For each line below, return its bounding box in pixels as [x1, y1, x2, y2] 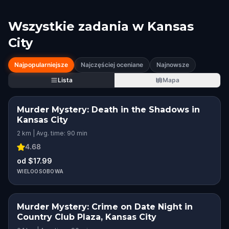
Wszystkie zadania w [8, 19, 144, 34]
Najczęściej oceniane [81, 61, 143, 68]
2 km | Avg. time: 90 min [17, 129, 87, 137]
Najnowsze [156, 61, 189, 68]
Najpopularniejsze [14, 61, 68, 68]
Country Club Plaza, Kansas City [17, 212, 156, 222]
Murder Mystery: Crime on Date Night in [17, 202, 193, 212]
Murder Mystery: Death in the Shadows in [17, 105, 200, 114]
